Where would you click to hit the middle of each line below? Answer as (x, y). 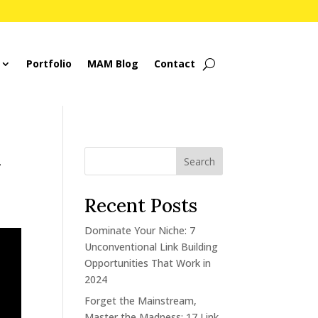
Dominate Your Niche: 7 (140, 230)
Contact (174, 64)
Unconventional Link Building (152, 247)
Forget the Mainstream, (141, 301)
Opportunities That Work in (148, 263)
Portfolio (49, 64)
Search (199, 161)
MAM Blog (113, 64)
